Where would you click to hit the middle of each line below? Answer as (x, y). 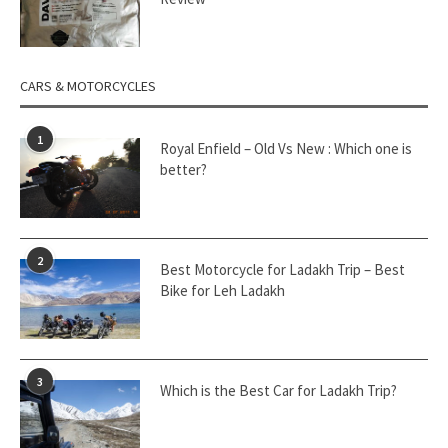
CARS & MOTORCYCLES (88, 86)
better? (183, 169)
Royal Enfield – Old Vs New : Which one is (286, 148)
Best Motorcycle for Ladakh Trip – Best (282, 269)
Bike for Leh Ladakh (222, 290)
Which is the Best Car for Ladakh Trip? (278, 390)
